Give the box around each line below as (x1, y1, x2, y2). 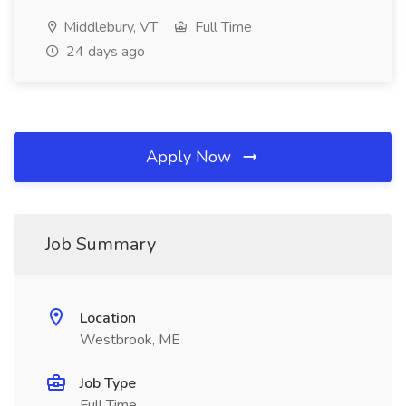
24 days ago (63, 42, 145, 62)
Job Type (80, 373, 136, 393)
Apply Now (146, 146, 236, 168)
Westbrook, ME (80, 330, 180, 350)
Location (80, 308, 136, 328)
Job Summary (45, 232, 156, 256)
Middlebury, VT (60, 17, 158, 37)
